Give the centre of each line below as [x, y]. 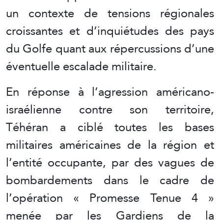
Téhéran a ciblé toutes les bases [110, 127]
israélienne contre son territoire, [110, 109]
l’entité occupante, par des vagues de [110, 162]
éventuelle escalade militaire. [81, 66]
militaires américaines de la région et [110, 144]
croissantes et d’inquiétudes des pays [110, 30]
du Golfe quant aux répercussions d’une [110, 48]
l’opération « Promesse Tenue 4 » [110, 197]
